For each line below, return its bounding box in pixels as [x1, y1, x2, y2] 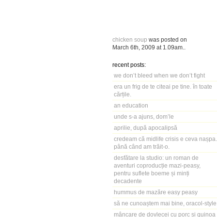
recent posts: [112, 62, 146, 68]
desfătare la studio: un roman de [114, 155, 199, 161]
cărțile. [114, 91, 131, 97]
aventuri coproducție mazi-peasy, [114, 162, 201, 169]
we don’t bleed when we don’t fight [114, 72, 205, 78]
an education [114, 102, 148, 108]
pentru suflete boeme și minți [114, 170, 189, 176]
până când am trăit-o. [114, 143, 170, 150]
